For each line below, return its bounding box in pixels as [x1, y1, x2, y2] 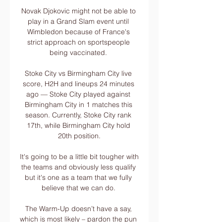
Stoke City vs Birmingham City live [25, 69, 132, 78]
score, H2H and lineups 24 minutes [22, 79, 134, 88]
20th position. [58, 131, 101, 140]
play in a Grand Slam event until [28, 17, 129, 26]
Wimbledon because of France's [27, 27, 130, 36]
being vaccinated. [50, 48, 109, 57]
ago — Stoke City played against [26, 90, 130, 99]
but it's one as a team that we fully [25, 173, 132, 182]
